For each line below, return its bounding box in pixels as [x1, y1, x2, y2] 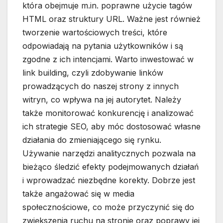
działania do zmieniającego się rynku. [22, 135, 161, 145]
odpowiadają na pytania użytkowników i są [22, 41, 183, 51]
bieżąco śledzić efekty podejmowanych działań [22, 162, 199, 172]
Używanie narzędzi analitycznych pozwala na [22, 148, 196, 159]
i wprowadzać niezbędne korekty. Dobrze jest [22, 175, 195, 186]
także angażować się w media [22, 189, 134, 199]
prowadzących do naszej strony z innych [22, 81, 179, 92]
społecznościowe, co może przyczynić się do [22, 202, 194, 213]
